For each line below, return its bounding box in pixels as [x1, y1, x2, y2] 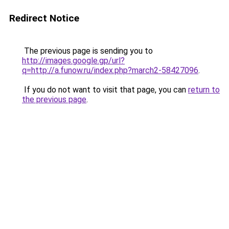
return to [188, 85, 220, 95]
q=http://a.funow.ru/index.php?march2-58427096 [22, 65, 198, 75]
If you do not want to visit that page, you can [22, 85, 188, 95]
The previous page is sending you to [22, 46, 153, 56]
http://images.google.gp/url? [22, 56, 125, 65]
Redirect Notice [9, 12, 79, 24]
